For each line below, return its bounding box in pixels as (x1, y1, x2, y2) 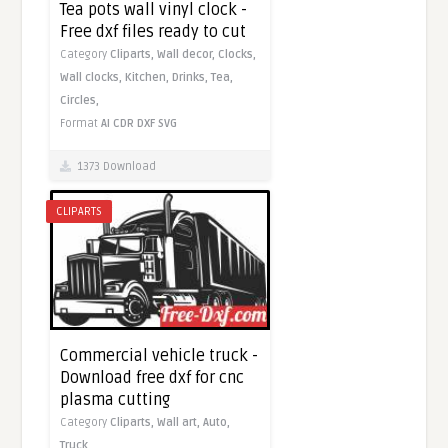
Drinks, (172, 71, 212, 85)
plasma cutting (60, 390, 171, 411)
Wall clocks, (60, 71, 126, 85)
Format (60, 117, 102, 131)
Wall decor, (157, 48, 219, 62)
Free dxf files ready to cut (60, 22, 247, 43)
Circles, (60, 94, 100, 108)
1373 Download (71, 160, 157, 174)
